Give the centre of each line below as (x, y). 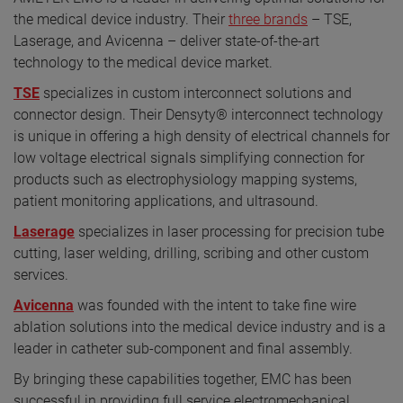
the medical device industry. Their (121, 20)
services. (41, 275)
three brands (268, 20)
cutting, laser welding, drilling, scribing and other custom (191, 254)
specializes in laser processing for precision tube (229, 232)
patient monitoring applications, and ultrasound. (166, 201)
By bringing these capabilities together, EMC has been (183, 380)
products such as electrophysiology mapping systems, (185, 180)
